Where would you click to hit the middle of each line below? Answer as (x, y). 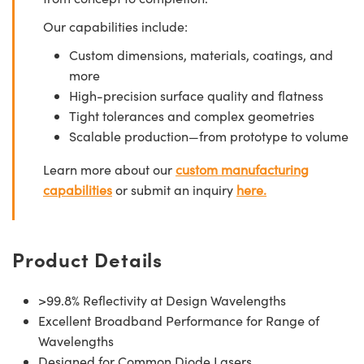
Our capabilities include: (115, 27)
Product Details (87, 259)
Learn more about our (109, 170)
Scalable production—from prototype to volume (209, 136)
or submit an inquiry (174, 190)
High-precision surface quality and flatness (196, 96)
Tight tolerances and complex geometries (192, 116)
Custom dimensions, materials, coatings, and (201, 55)
